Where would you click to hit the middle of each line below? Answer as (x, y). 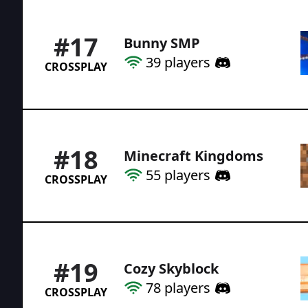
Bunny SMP (162, 43)
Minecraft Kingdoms (194, 155)
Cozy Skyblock (171, 268)
